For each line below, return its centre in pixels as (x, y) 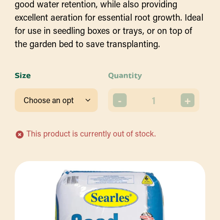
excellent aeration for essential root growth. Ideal (109, 17)
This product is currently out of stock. (91, 133)
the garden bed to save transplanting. (87, 44)
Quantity (125, 75)
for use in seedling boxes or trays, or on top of (103, 30)
